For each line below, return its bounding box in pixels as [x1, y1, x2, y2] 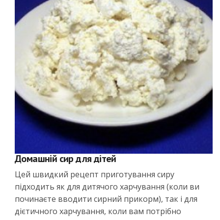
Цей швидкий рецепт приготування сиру [15, 168, 174, 180]
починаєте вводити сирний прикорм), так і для [15, 193, 197, 204]
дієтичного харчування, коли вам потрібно [15, 205, 181, 217]
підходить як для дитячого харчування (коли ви [15, 181, 199, 192]
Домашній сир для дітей [15, 152, 116, 165]
